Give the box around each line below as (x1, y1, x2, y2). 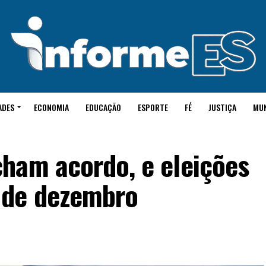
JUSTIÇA (208, 101, 236, 113)
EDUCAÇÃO (85, 101, 121, 113)
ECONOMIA (34, 101, 69, 113)
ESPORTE (138, 101, 168, 113)
